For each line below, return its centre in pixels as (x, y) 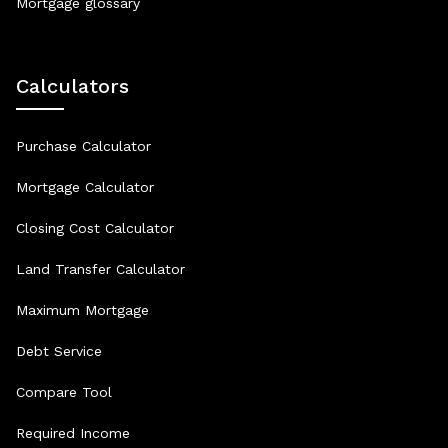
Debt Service (59, 350)
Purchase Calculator (83, 145)
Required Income (73, 432)
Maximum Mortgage (82, 309)
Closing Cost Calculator (95, 227)
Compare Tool (64, 391)
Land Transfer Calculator (100, 268)
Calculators (72, 85)
